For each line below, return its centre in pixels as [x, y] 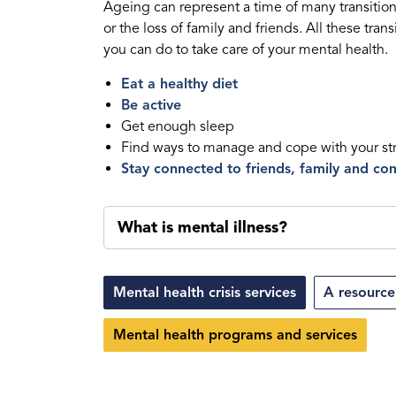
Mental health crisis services [205, 292]
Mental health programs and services [235, 335]
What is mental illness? [202, 227]
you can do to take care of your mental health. [246, 49]
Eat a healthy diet [179, 84]
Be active [151, 105]
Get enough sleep [178, 126]
